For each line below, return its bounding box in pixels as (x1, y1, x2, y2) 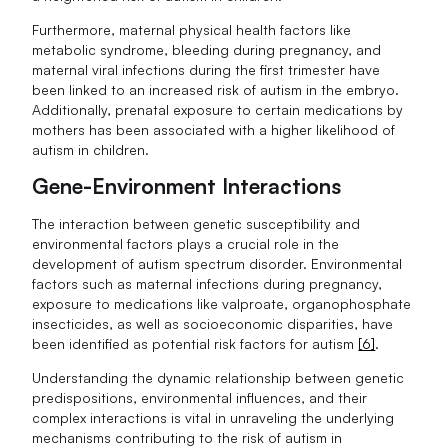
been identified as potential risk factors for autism (32, 335, 359, 353)
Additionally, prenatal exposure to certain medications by (32, 100, 404, 118)
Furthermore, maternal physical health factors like (32, 20, 352, 38)
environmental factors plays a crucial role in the (32, 235, 340, 253)
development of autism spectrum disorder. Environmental (32, 255, 403, 273)
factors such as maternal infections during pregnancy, (32, 275, 383, 293)
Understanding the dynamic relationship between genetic (32, 369, 405, 387)
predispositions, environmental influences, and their (32, 389, 368, 407)
